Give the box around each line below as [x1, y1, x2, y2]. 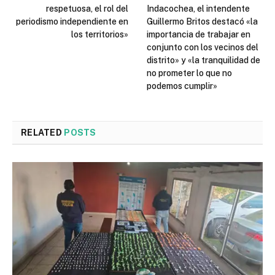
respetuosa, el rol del [46, 4, 128, 14]
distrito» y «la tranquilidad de [147, 55, 260, 66]
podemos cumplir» [147, 81, 217, 91]
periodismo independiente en [16, 17, 128, 27]
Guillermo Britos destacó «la [147, 17, 258, 27]
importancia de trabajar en [147, 29, 250, 40]
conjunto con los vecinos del [147, 42, 258, 53]
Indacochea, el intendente [147, 4, 250, 14]
